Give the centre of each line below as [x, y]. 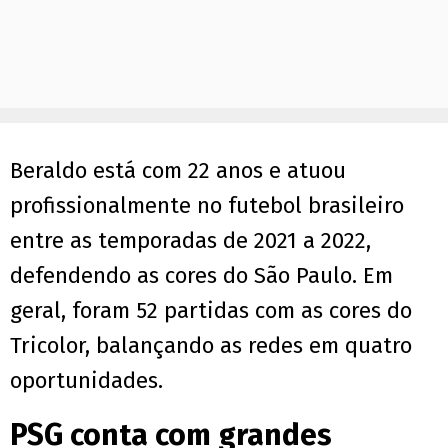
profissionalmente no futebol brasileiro [207, 206]
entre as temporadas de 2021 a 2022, [190, 241]
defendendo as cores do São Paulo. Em [201, 276]
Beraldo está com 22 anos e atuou [178, 171]
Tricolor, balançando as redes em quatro [211, 346]
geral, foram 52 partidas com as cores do [211, 311]
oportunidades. [86, 381]
